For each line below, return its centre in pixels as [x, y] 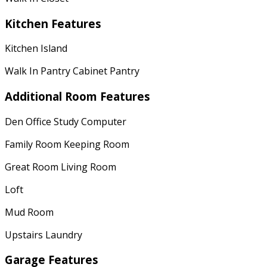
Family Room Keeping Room [67, 144]
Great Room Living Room [60, 167]
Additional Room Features [77, 96]
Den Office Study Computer [66, 121]
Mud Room [29, 212]
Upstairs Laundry [44, 235]
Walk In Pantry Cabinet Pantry [72, 71]
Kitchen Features [53, 23]
